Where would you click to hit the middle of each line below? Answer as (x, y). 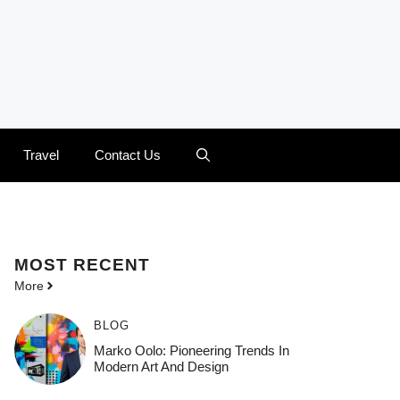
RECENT (112, 264)
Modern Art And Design (161, 366)
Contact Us (128, 154)
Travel (41, 154)
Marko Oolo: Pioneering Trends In (191, 350)
